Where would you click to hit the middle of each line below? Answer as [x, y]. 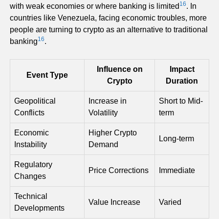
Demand [103, 144]
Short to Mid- [181, 101]
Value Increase [114, 202]
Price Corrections [119, 170]
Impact [182, 69]
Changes [30, 176]
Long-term [176, 138]
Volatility [103, 112]
